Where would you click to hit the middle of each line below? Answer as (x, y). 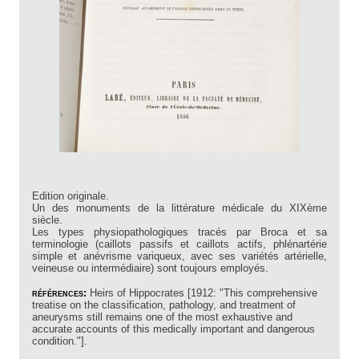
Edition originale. (71, 196)
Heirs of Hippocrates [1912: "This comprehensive (204, 293)
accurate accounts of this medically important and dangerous (173, 329)
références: (61, 293)
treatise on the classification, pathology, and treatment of (164, 305)
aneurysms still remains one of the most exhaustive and (162, 317)
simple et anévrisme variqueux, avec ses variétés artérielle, (179, 256)
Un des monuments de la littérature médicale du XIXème (179, 208)
